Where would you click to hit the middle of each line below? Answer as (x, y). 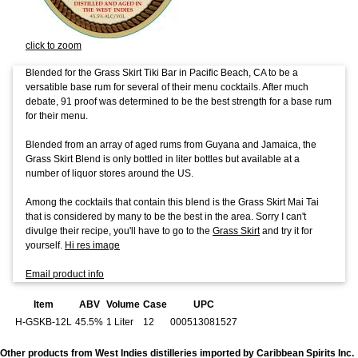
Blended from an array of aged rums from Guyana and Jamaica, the (171, 145)
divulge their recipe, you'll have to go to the (119, 231)
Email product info (65, 274)
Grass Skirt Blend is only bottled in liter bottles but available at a (163, 159)
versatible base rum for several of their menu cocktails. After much (167, 88)
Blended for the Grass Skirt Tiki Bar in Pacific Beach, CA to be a (162, 73)
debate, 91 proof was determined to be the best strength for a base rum (179, 102)
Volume (123, 304)
